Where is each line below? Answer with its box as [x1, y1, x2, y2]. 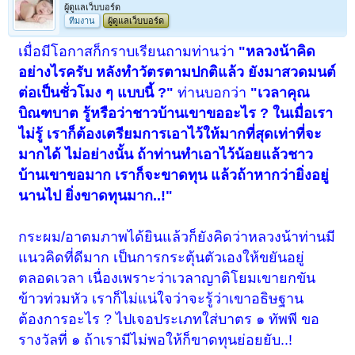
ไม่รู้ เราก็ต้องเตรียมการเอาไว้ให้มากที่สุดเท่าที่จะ [18, 126, 323, 143]
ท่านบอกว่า [177, 85, 251, 101]
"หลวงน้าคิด [239, 44, 316, 60]
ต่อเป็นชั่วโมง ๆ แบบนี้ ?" [18, 85, 178, 101]
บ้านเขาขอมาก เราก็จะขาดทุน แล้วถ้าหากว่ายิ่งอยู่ [18, 167, 330, 184]
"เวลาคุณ [250, 85, 311, 101]
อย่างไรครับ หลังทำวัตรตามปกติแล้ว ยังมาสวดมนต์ [18, 64, 337, 81]
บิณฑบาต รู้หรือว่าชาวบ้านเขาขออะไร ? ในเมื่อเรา [18, 105, 334, 122]
